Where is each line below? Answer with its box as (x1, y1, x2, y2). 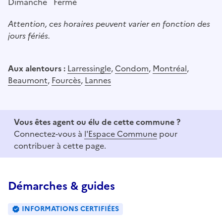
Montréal (153, 62, 187, 74)
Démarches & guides (8, 177, 115, 194)
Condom (115, 62, 149, 74)
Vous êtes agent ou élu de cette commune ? (14, 115, 180, 128)
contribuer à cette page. (14, 139, 106, 152)
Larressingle (67, 62, 111, 74)
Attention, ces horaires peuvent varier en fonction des (8, 17, 210, 30)
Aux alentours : (8, 62, 67, 74)
